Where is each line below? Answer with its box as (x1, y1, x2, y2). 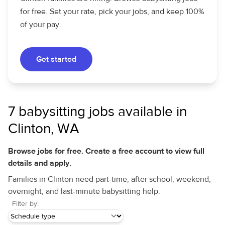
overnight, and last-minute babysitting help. (8, 186, 160, 196)
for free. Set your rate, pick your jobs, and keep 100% (20, 7, 204, 17)
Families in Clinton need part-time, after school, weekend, (8, 174, 211, 184)
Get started (36, 54, 76, 64)
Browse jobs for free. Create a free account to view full (8, 146, 204, 156)
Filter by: (12, 199, 39, 208)
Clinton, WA (8, 120, 79, 138)
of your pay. (20, 20, 61, 30)
